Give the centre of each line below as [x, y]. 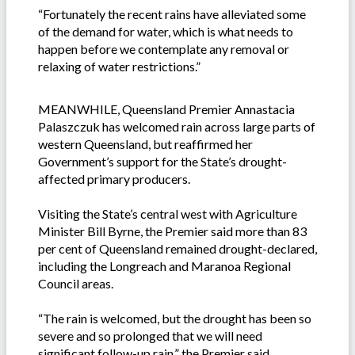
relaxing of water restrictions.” [119, 66]
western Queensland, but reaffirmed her [145, 143]
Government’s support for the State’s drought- [162, 161]
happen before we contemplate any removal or [164, 48]
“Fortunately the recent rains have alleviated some [172, 13]
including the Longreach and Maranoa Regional [164, 265]
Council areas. [76, 283]
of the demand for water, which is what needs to [166, 31]
